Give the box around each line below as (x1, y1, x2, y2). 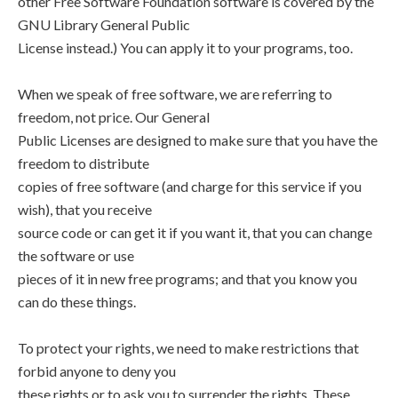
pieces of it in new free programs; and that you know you (18, 270, 357, 287)
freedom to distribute (18, 155, 149, 171)
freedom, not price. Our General (18, 108, 210, 125)
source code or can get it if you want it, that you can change (18, 224, 372, 241)
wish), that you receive (18, 201, 152, 218)
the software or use (18, 247, 134, 264)
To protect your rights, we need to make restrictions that (18, 339, 359, 356)
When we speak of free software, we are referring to (18, 85, 332, 102)
